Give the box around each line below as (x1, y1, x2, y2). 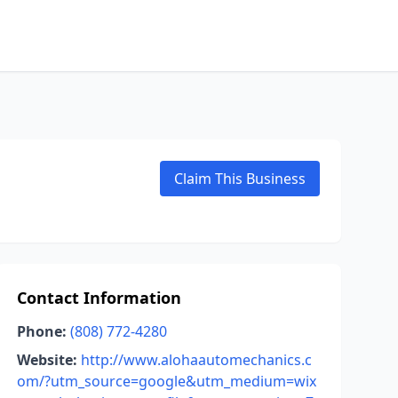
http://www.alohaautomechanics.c (80, 350, 312, 370)
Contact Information (16, 287, 181, 308)
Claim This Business (174, 169, 306, 188)
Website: (16, 350, 77, 370)
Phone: (16, 322, 67, 341)
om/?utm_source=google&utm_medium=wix (16, 371, 316, 391)
